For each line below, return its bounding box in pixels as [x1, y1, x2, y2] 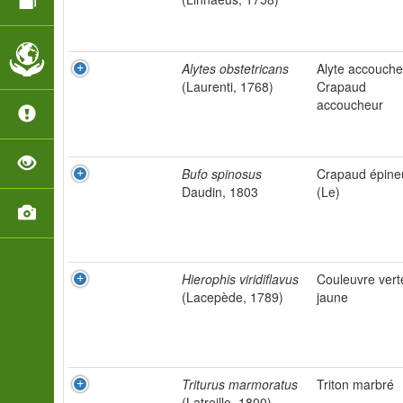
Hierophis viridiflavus [182, 270, 299, 288]
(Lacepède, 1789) [182, 288, 283, 306]
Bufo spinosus [182, 165, 262, 183]
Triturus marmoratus [182, 375, 298, 393]
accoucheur [317, 95, 383, 113]
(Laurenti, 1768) [182, 77, 273, 95]
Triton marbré [317, 375, 394, 393]
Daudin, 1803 [182, 183, 258, 201]
